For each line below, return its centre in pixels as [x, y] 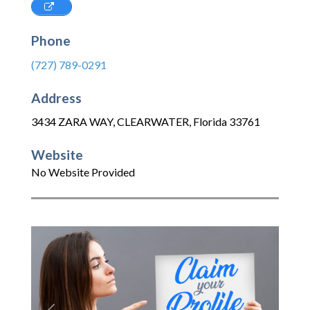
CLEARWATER [153, 122]
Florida [210, 122]
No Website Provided [83, 172]
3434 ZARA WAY [72, 122]
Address [56, 98]
